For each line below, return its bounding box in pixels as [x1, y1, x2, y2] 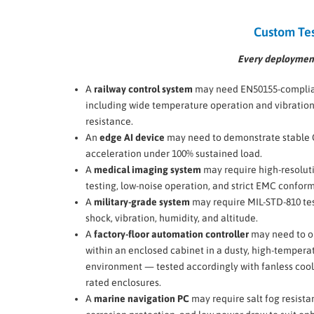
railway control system [94, 83, 193, 95]
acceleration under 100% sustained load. [86, 148, 262, 160]
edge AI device [100, 132, 165, 144]
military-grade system [94, 196, 190, 208]
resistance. [86, 116, 133, 128]
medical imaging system [94, 164, 201, 176]
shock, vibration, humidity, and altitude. [86, 212, 258, 224]
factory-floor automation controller [94, 228, 249, 240]
